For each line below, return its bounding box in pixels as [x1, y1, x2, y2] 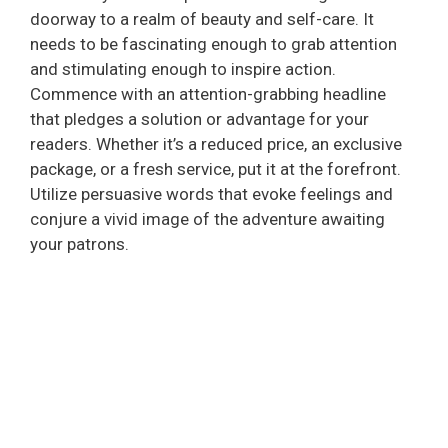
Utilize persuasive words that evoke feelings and [30, 183, 393, 204]
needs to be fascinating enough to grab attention [30, 33, 397, 54]
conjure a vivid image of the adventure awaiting [30, 208, 385, 229]
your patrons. [30, 233, 129, 254]
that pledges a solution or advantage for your [30, 108, 369, 129]
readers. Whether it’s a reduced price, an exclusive [30, 133, 402, 154]
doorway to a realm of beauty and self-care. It [30, 8, 374, 29]
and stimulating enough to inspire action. [30, 58, 336, 79]
